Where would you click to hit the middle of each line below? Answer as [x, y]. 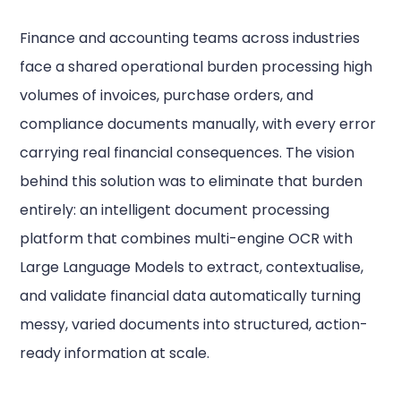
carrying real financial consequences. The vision [188, 153]
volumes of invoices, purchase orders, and [167, 95]
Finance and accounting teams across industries [190, 38]
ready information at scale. [115, 353]
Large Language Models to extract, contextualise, [192, 267]
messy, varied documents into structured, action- [194, 324]
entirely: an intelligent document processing [175, 210]
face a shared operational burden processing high [196, 67]
